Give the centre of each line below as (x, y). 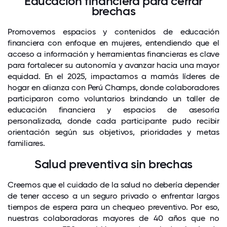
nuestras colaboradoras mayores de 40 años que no (113, 218)
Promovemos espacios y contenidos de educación (113, 32)
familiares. (26, 143)
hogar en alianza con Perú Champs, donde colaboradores (113, 87)
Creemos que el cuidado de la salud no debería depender (113, 185)
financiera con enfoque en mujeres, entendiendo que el (113, 43)
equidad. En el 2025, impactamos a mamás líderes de (113, 76)
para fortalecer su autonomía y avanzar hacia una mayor (113, 65)
